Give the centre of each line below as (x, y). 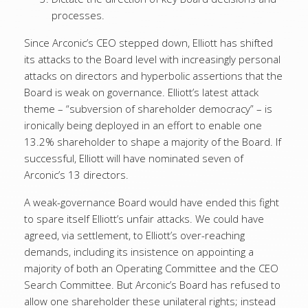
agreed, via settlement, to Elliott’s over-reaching (134, 235)
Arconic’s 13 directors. (76, 175)
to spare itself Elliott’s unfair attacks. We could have (144, 219)
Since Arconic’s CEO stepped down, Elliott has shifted (148, 43)
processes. (78, 15)
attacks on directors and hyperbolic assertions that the (153, 76)
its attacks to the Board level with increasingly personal (152, 59)
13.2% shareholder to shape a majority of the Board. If (153, 142)
